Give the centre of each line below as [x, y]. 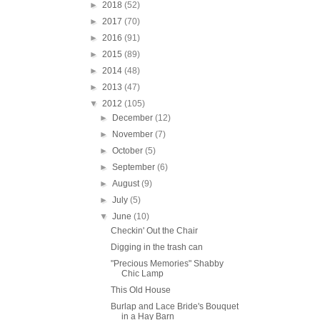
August [127, 183]
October [129, 150]
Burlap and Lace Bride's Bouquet [174, 306]
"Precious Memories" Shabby [167, 263]
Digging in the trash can [156, 247]
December [134, 117]
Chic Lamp [142, 273]
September [135, 167]
